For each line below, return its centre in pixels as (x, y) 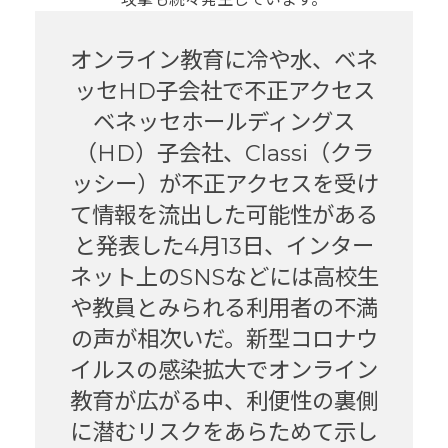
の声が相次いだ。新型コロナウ (224, 338)
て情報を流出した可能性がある (224, 214)
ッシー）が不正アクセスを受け (224, 183)
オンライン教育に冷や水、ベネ (224, 59)
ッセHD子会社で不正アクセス (224, 90)
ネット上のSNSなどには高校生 (224, 276)
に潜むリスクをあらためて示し (224, 431)
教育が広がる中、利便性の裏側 (224, 400)
